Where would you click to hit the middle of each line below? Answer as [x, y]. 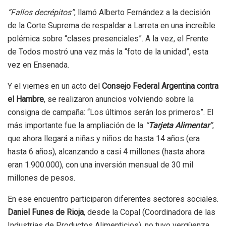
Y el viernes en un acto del [55, 86]
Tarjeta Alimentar [179, 125]
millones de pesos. [41, 178]
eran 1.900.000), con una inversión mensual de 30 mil [100, 164]
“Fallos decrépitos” [41, 12]
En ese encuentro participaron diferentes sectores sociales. [113, 199]
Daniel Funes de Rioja [46, 212]
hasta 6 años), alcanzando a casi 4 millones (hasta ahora [106, 151]
